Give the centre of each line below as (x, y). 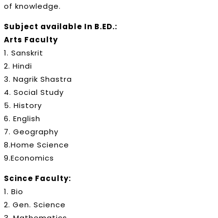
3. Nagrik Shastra (38, 79)
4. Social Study (34, 92)
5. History (23, 105)
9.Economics (29, 158)
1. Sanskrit (24, 53)
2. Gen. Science (35, 204)
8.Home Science (36, 145)
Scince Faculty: (37, 178)
